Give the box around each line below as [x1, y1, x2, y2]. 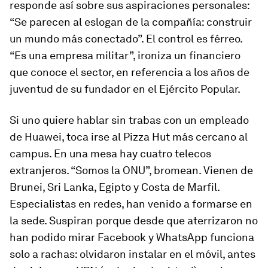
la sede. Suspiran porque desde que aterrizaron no [10, 214, 258, 227]
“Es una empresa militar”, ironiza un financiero [10, 49, 240, 62]
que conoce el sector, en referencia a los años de [10, 66, 249, 79]
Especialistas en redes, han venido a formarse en [10, 197, 252, 211]
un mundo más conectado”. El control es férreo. [10, 32, 242, 45]
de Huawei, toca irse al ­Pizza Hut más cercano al [10, 130, 248, 144]
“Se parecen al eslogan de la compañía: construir [10, 16, 252, 29]
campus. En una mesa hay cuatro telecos [10, 147, 211, 160]
